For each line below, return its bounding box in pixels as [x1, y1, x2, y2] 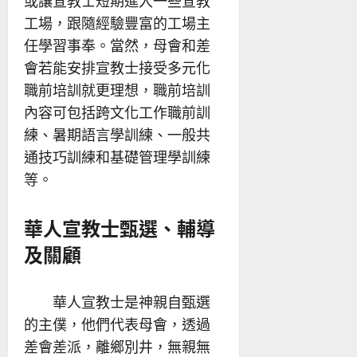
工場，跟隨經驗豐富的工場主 [24, 14, 210, 33]
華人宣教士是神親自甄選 [24, 292, 210, 312]
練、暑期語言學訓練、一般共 [24, 125, 210, 144]
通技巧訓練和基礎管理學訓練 [24, 147, 210, 167]
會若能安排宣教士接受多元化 [24, 58, 210, 77]
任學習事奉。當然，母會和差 [24, 36, 210, 55]
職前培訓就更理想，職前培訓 [24, 80, 210, 100]
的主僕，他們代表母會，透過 [24, 315, 210, 334]
